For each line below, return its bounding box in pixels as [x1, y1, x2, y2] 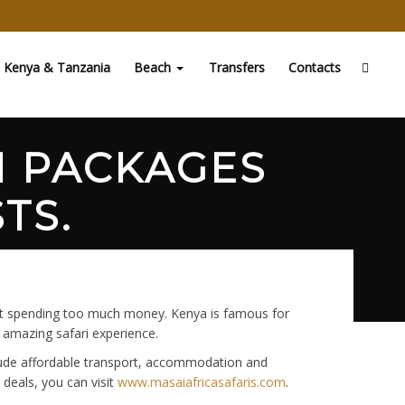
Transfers [209, 59, 265, 76]
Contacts [288, 59, 341, 76]
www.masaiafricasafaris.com [118, 373, 286, 391]
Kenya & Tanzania [4, 59, 110, 76]
